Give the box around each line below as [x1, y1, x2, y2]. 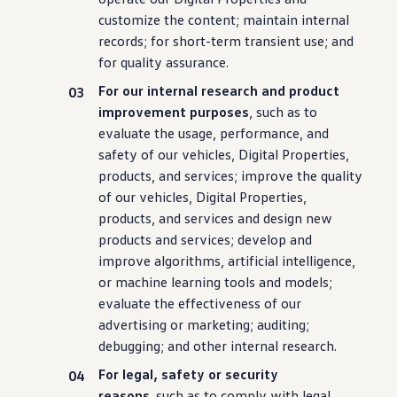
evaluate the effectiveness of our [98, 294, 302, 312]
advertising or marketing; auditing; [98, 315, 310, 333]
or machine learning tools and [98, 273, 282, 291]
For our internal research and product [98, 82, 340, 99]
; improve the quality [234, 167, 363, 184]
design [263, 209, 303, 227]
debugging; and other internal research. [98, 337, 338, 354]
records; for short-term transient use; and [98, 32, 354, 50]
